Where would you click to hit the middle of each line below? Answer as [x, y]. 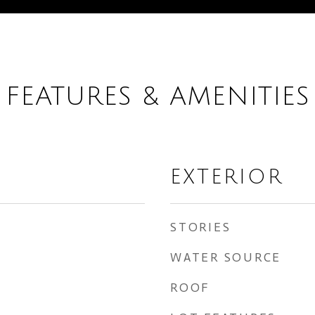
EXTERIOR [227, 177]
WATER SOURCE [226, 257]
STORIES [201, 227]
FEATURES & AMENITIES [157, 97]
